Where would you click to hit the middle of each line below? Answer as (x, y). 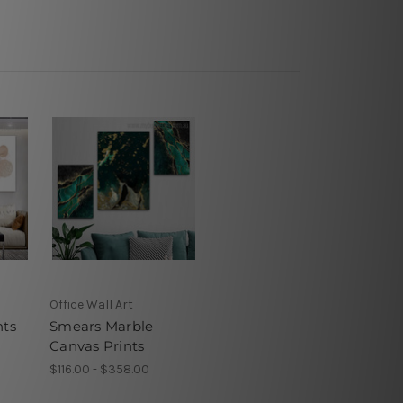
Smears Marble (102, 326)
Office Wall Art (91, 304)
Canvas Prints (97, 345)
